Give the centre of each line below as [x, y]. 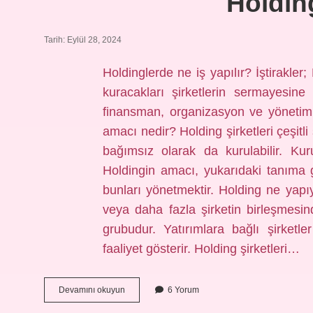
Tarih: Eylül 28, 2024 [83, 40]
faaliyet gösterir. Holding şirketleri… [201, 249]
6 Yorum [183, 290]
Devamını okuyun [92, 290]
